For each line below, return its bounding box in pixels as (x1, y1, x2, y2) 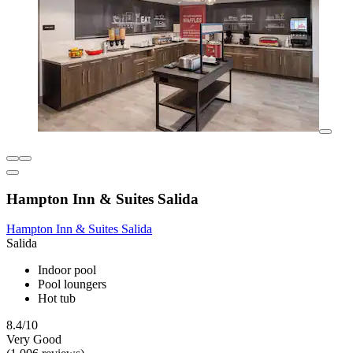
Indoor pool (38, 263, 96, 277)
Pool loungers (38, 277, 106, 292)
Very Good (6, 333, 61, 347)
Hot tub (38, 292, 76, 306)
